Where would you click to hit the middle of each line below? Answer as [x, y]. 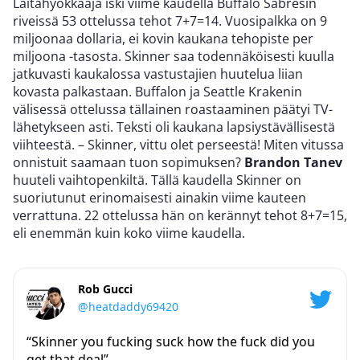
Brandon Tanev [293, 163]
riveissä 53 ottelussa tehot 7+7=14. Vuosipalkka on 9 [170, 21]
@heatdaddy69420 [128, 307]
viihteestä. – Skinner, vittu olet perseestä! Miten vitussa [178, 145]
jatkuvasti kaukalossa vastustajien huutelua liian [158, 74]
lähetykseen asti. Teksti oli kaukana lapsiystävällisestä [174, 127]
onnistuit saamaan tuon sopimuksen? [129, 163]
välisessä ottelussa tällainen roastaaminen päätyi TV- [173, 110]
